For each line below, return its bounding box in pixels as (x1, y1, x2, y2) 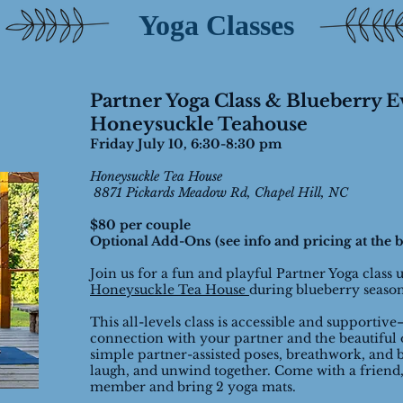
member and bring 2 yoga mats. (90, 379, 300, 395)
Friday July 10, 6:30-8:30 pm (90, 136, 282, 152)
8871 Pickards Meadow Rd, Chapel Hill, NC (90, 184, 348, 201)
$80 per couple (90, 217, 191, 233)
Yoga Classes (138, 9, 294, 41)
